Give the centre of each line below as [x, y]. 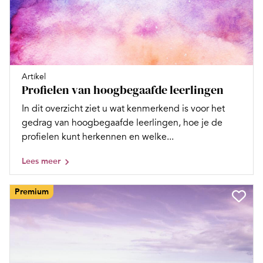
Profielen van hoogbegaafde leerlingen [123, 90]
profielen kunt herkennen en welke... [98, 137]
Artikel [34, 77]
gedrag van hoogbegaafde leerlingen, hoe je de [122, 123]
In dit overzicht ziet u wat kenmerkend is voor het [123, 109]
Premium [32, 192]
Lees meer [41, 161]
